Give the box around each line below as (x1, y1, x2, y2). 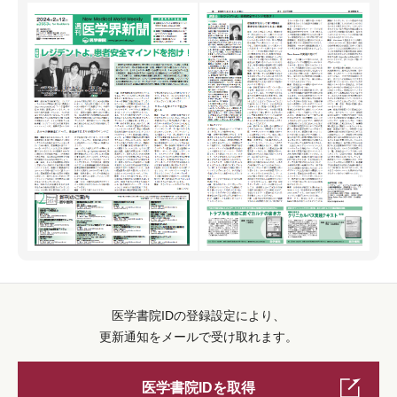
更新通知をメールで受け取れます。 (99, 330, 298, 344)
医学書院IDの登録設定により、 (112, 308, 285, 323)
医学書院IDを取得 (142, 380, 255, 395)
